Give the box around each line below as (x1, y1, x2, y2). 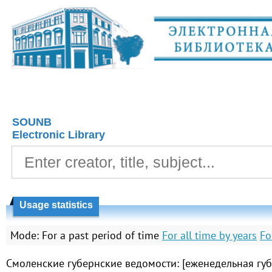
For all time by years (162, 228, 257, 242)
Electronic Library (12, 129, 105, 141)
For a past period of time (42, 228, 159, 242)
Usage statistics (19, 200, 93, 210)
